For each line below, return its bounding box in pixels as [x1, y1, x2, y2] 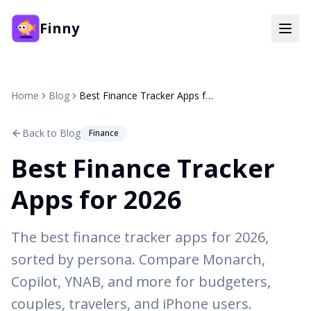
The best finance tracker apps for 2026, [11, 228, 269, 246]
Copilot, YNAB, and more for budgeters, [11, 272, 271, 291]
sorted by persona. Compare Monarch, [11, 250, 265, 269]
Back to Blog [22, 126, 81, 140]
